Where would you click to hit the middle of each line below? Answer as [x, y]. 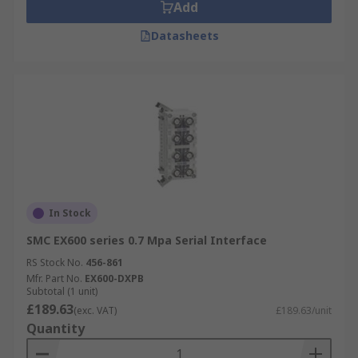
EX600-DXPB [114, 278]
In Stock [70, 213]
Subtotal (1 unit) [62, 291]
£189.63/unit [304, 310]
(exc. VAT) [95, 310]
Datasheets [185, 36]
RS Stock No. [55, 263]
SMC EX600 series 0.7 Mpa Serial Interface [147, 240]
